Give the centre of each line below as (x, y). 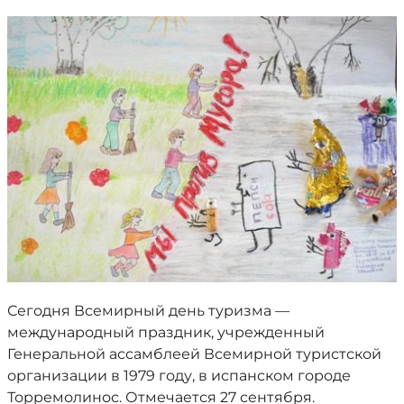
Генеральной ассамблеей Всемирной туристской (194, 353)
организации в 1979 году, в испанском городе (179, 375)
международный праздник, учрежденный (166, 332)
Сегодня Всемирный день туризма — (148, 310)
